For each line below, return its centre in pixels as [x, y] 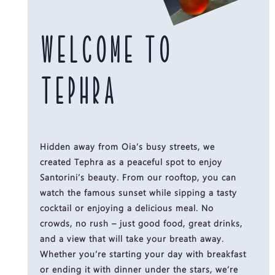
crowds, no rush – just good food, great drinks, [141, 223]
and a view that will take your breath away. [132, 239]
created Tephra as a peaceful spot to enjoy [131, 162]
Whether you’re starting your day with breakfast [143, 254]
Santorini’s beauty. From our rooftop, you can [138, 177]
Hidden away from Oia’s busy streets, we [127, 147]
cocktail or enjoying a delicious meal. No [126, 208]
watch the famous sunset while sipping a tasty [138, 193]
